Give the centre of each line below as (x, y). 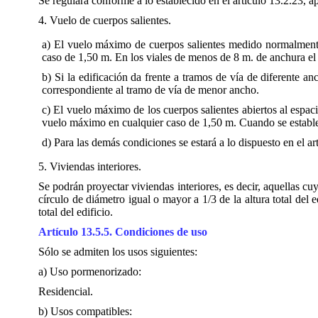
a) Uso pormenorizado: (90, 272)
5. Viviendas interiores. (90, 166)
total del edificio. (76, 212)
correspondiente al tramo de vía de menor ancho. (150, 90)
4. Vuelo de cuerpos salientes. (105, 20)
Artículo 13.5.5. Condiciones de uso (123, 232)
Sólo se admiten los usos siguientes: (118, 252)
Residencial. (66, 291)
